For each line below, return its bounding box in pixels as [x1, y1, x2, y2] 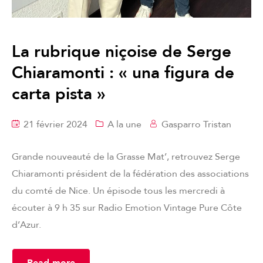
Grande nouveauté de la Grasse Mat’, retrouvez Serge [12, 150, 240, 164]
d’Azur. [12, 218, 41, 232]
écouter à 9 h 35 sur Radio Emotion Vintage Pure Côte [12, 201, 242, 215]
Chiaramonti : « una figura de [12, 62, 234, 85]
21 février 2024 [21, 118, 87, 131]
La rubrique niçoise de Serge [12, 41, 231, 63]
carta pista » [12, 83, 106, 106]
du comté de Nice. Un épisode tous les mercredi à [12, 184, 225, 198]
